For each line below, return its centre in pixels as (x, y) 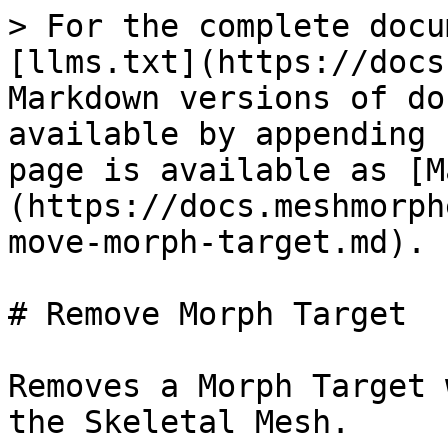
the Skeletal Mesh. (179, 422)
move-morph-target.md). (217, 242)
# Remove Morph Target (207, 314)
